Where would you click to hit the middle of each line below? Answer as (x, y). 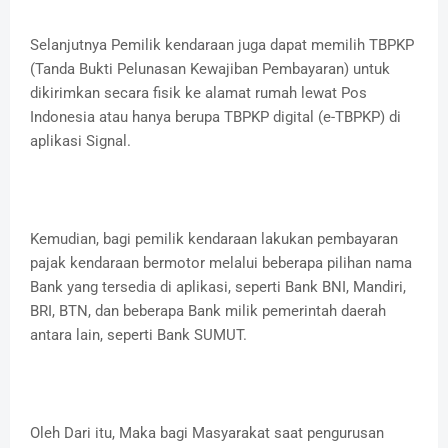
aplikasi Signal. (80, 141)
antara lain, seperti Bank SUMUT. (138, 335)
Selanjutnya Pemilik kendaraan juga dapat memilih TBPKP (222, 45)
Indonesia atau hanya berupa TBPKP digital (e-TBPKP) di (215, 117)
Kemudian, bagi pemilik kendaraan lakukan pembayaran (214, 239)
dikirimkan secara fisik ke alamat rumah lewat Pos (198, 93)
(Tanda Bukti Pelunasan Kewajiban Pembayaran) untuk (210, 69)
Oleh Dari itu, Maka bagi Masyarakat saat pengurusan (207, 433)
